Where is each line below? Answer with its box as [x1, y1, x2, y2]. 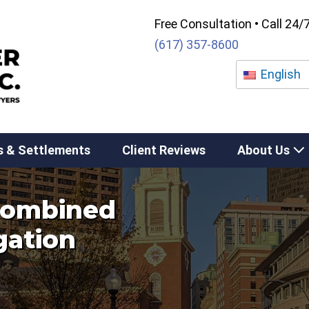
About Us [237, 143, 292, 158]
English [258, 67, 301, 81]
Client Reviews [122, 143, 206, 158]
